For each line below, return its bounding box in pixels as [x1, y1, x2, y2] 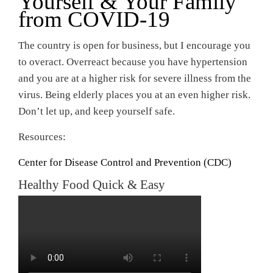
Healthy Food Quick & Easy [18, 177, 165, 192]
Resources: [18, 131, 66, 143]
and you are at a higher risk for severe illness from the [18, 73, 251, 84]
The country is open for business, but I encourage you [18, 40, 250, 51]
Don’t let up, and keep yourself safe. [18, 105, 175, 117]
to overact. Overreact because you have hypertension [18, 56, 247, 68]
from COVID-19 [18, 7, 170, 32]
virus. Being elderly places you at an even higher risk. [18, 89, 250, 101]
